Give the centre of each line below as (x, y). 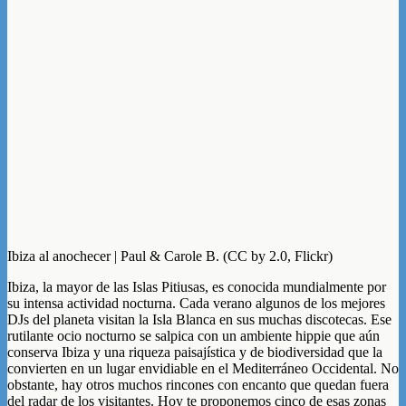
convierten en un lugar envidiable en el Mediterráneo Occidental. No (203, 368)
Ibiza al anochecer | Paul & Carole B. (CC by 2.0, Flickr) (170, 256)
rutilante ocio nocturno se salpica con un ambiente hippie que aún (193, 335)
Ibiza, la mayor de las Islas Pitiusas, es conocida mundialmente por (197, 286)
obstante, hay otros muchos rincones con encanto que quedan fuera (198, 384)
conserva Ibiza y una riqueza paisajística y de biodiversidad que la (195, 352)
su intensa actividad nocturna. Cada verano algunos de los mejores (196, 303)
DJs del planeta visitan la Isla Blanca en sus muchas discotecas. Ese (199, 319)
